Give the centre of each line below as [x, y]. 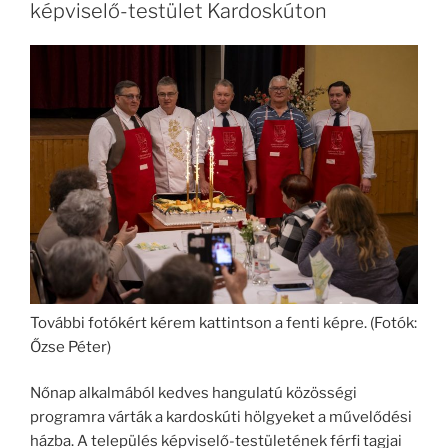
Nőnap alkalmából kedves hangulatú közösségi [193, 393]
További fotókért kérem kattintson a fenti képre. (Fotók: [223, 322]
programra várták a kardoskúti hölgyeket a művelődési [221, 417]
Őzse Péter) [70, 346]
